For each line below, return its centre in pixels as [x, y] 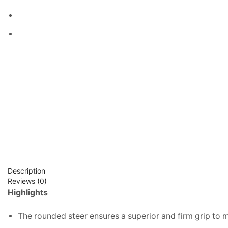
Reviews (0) [27, 181]
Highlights [28, 192]
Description [26, 170]
